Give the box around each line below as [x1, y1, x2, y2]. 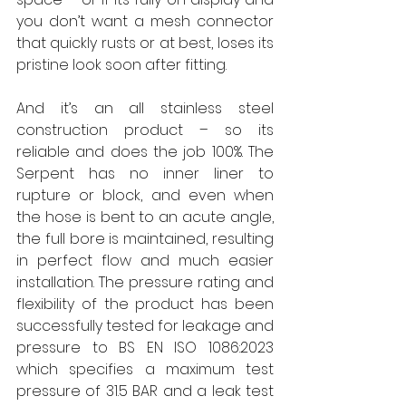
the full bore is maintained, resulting [16, 228, 274, 250]
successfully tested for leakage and [16, 315, 274, 337]
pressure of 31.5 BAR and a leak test [16, 381, 274, 402]
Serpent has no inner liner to [16, 163, 274, 185]
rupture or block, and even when [16, 185, 274, 207]
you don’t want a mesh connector [16, 11, 274, 33]
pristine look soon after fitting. [16, 54, 230, 76]
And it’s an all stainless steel [16, 98, 274, 120]
